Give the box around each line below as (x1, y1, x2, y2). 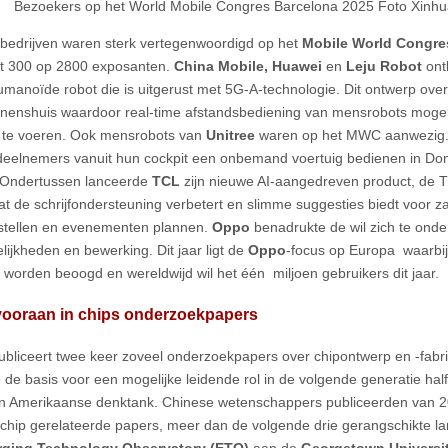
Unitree (206, 126, 259, 143)
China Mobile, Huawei (174, 57, 326, 74)
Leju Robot (342, 57, 426, 74)
